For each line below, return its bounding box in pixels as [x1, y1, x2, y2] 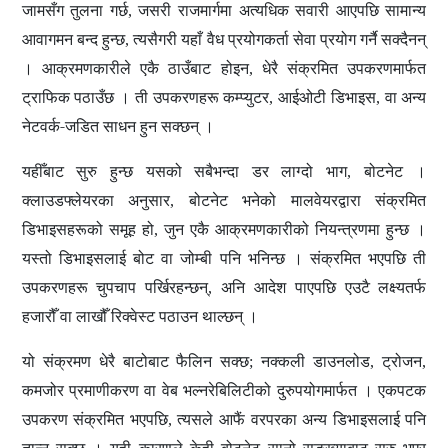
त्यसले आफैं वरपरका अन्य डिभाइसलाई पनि [177, 408, 427, 431]
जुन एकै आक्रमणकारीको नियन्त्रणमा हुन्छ [163, 218, 410, 241]
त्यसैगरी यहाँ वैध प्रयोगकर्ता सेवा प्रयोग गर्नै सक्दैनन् [133, 28, 427, 51]
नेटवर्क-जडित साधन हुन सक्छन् [21, 115, 199, 138]
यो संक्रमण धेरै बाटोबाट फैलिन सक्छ [21, 350, 250, 373]
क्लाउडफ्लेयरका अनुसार [21, 189, 171, 212]
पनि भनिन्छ [219, 247, 285, 270]
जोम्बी [180, 247, 213, 270]
